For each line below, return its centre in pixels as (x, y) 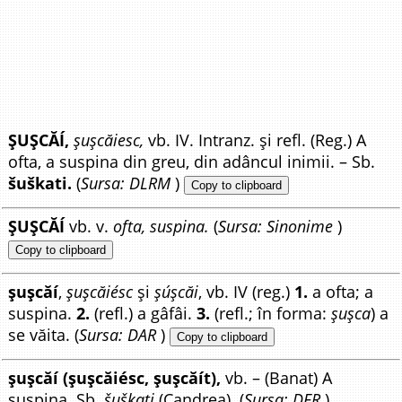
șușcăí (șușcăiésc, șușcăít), (115, 378)
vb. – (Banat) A (277, 378)
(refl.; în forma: (271, 313)
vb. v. (89, 227)
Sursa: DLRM (126, 183)
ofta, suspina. (162, 227)
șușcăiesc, (109, 140)
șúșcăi (177, 291)
